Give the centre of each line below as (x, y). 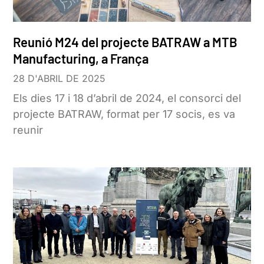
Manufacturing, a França (81, 58)
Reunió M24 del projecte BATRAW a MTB (126, 42)
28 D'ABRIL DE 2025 (60, 78)
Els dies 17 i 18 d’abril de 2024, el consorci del (127, 98)
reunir (28, 130)
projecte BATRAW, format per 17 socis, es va (124, 114)
